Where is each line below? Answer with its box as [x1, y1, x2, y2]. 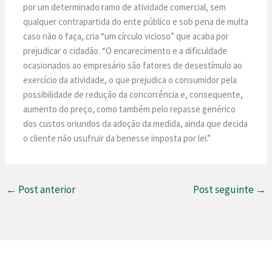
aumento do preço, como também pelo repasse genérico [23, 103, 236, 115]
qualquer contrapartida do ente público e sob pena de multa [23, 15, 249, 27]
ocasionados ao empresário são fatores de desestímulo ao [23, 59, 243, 71]
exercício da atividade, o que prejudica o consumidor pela [23, 73, 237, 86]
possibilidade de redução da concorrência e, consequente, [23, 88, 243, 100]
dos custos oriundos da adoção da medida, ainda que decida [23, 117, 248, 129]
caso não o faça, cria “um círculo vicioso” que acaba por [23, 30, 229, 42]
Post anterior [16, 183, 76, 197]
